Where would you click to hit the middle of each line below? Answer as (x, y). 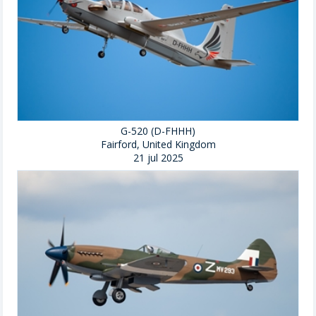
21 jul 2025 (158, 158)
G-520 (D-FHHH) (158, 131)
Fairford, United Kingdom (158, 145)
